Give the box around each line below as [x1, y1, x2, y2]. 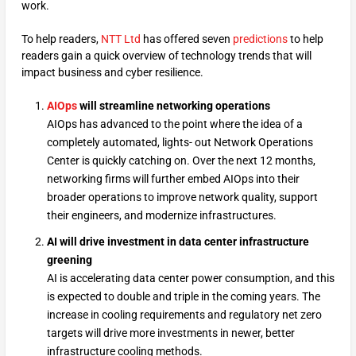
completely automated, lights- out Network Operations [46, 135, 313, 149]
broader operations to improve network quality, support [46, 190, 318, 203]
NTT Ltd [100, 33, 141, 46]
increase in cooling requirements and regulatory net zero [46, 308, 322, 321]
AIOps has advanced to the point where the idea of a [46, 117, 303, 130]
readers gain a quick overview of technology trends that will [21, 49, 311, 63]
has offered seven [140, 33, 233, 46]
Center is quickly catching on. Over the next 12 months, [46, 153, 315, 167]
